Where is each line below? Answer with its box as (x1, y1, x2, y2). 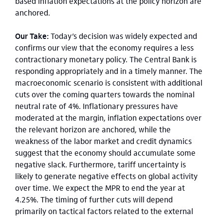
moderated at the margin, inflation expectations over (15, 112, 201, 123)
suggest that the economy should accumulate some (15, 147, 196, 158)
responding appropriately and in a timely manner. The (15, 66, 202, 76)
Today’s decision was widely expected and (49, 31, 197, 41)
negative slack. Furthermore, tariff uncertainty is (15, 159, 186, 169)
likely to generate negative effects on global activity (15, 171, 198, 181)
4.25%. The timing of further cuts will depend (15, 194, 173, 204)
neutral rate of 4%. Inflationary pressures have (15, 101, 178, 111)
